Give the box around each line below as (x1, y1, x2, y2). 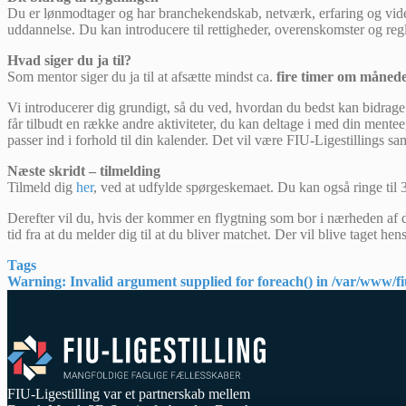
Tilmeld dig (7, 179, 76, 196)
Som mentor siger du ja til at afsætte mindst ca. (7, 69, 276, 85)
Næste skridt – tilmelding (7, 163, 160, 179)
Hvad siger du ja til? (7, 53, 131, 69)
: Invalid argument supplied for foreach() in (62, 274, 332, 290)
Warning (7, 274, 62, 290)
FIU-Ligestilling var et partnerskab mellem (7, 386, 250, 402)
